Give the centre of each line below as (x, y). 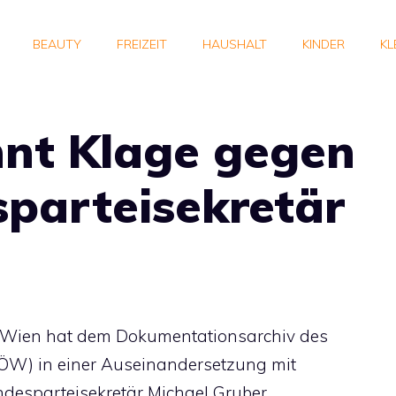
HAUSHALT (235, 44)
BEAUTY (57, 44)
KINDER (324, 44)
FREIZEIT (142, 44)
